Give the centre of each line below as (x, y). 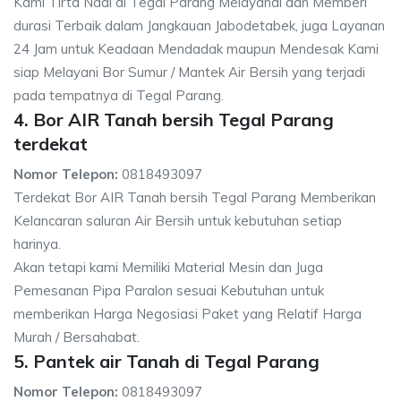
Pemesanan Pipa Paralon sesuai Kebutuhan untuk (169, 290)
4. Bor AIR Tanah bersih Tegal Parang (174, 119)
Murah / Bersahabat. (77, 337)
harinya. (37, 244)
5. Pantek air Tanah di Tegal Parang (166, 361)
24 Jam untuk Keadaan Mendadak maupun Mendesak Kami (196, 49)
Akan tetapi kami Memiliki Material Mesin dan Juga (168, 267)
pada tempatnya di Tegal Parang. (119, 95)
